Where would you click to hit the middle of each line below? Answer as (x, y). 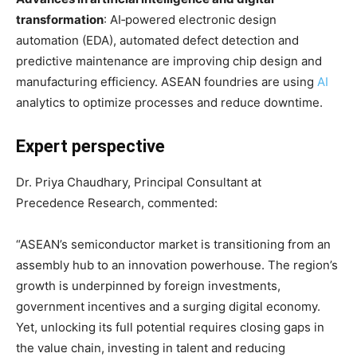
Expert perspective (90, 146)
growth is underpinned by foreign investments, (148, 285)
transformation (60, 19)
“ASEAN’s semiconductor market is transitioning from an (173, 244)
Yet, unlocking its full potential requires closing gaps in (170, 327)
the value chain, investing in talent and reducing (151, 347)
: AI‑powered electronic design (190, 19)
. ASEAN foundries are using (236, 81)
